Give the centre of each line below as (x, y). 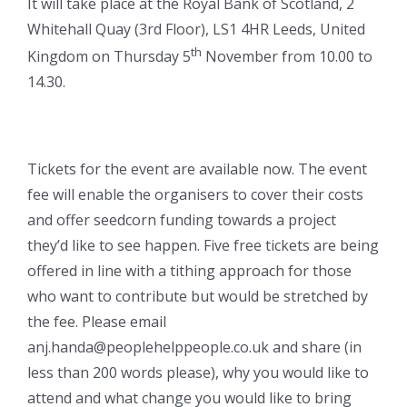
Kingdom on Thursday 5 (109, 57)
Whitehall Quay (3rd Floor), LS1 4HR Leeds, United (196, 29)
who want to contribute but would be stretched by (198, 297)
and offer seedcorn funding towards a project (182, 220)
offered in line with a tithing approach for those (189, 271)
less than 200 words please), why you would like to (198, 373)
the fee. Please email (97, 322)
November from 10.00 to (287, 57)
